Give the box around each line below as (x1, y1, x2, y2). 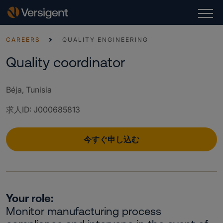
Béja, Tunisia (6, 85, 52, 95)
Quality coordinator (6, 54, 125, 70)
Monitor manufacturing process (6, 205, 161, 218)
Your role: (6, 192, 53, 205)
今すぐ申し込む (84, 134, 139, 144)
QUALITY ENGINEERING (62, 36, 148, 43)
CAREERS (6, 36, 40, 43)
